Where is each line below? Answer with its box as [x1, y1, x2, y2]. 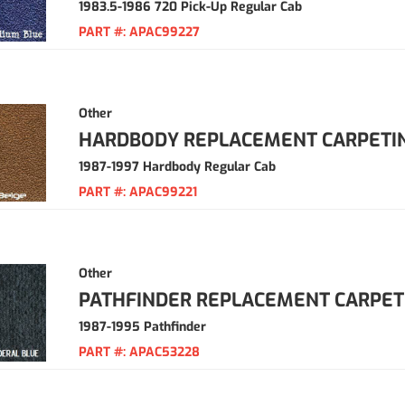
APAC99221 [129, 184, 197, 201]
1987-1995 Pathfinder [79, 318, 206, 335]
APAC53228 [129, 344, 200, 361]
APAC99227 [129, 24, 200, 41]
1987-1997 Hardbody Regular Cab [79, 158, 276, 175]
